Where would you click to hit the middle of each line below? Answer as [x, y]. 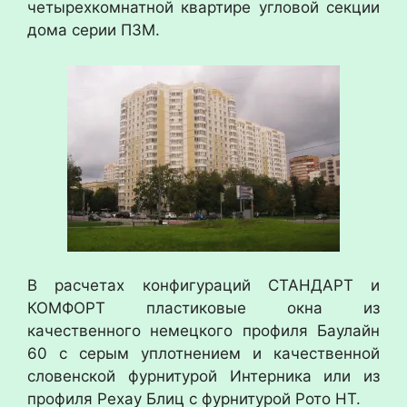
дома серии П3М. [94, 30]
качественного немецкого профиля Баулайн [203, 331]
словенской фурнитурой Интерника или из [203, 376]
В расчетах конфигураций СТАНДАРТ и [203, 285]
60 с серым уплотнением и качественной [203, 353]
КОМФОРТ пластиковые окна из [203, 308]
